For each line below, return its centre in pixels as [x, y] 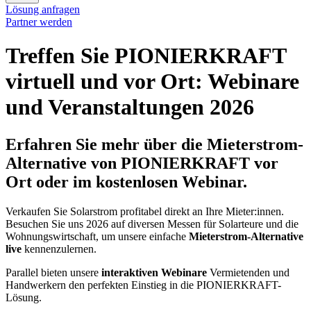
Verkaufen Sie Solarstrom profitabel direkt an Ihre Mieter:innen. [145, 211]
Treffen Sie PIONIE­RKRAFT [146, 56]
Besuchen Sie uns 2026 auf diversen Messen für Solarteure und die [152, 224]
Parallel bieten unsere [53, 272]
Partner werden [39, 22]
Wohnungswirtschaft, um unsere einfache [97, 236]
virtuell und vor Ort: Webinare [152, 82]
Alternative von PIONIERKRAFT [128, 163]
